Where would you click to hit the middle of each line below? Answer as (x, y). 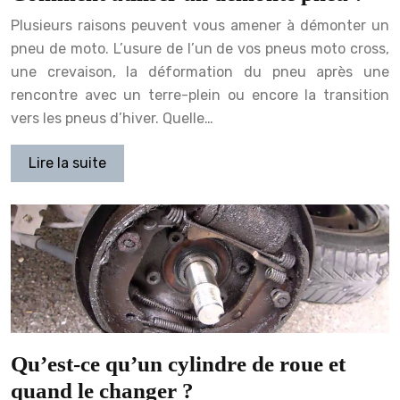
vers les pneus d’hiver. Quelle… (112, 118)
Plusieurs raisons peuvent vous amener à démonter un (200, 25)
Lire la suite (67, 162)
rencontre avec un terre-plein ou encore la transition (200, 95)
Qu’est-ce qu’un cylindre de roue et (178, 364)
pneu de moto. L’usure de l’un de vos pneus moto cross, (200, 48)
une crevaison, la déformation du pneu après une (200, 71)
